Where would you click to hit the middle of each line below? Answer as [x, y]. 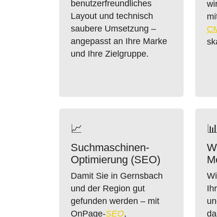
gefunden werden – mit [115, 201]
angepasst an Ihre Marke [119, 41]
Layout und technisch [112, 16]
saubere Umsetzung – [113, 29]
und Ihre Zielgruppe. [110, 54]
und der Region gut [108, 188]
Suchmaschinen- [110, 147]
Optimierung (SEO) [116, 160]
